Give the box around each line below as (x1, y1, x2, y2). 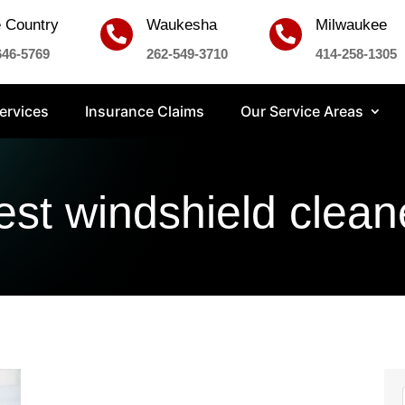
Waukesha (146, 16, 218, 34)
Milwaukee (316, 16, 388, 34)
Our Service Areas (240, 102, 363, 121)
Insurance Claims (84, 102, 204, 121)
